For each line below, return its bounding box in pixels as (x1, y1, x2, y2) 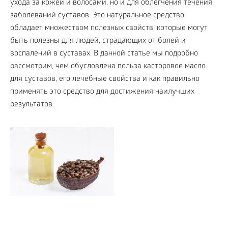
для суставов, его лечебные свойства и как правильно (10, 75, 199, 84)
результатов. (10, 100, 54, 109)
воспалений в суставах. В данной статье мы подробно (10, 49, 198, 59)
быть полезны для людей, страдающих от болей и (10, 37, 186, 46)
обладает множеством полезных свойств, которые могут (10, 24, 208, 33)
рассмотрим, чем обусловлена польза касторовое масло (10, 62, 206, 71)
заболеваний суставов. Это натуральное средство (10, 11, 184, 20)
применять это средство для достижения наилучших (10, 88, 194, 97)
